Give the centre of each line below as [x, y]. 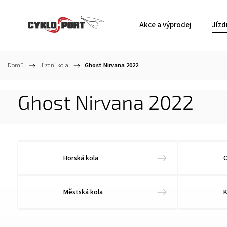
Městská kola [83, 192]
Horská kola [81, 158]
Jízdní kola [54, 65]
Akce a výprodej [165, 25]
